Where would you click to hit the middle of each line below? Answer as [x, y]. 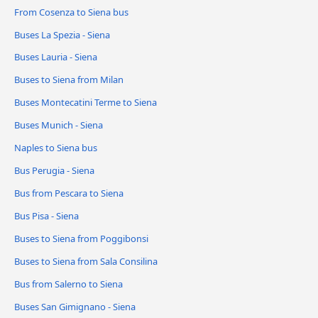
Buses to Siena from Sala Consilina [86, 262]
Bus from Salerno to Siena [68, 284]
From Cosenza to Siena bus [71, 12]
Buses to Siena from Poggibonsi [81, 239]
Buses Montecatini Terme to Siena [86, 103]
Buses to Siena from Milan [69, 80]
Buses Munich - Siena [59, 125]
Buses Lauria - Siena [56, 57]
